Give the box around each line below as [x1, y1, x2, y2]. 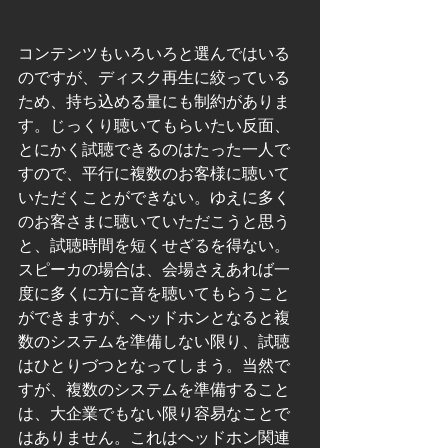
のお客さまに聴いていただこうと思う [18, 213, 290, 231]
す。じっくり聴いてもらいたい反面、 [18, 117, 290, 135]
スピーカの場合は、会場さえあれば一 [18, 261, 290, 279]
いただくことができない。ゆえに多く [18, 189, 290, 207]
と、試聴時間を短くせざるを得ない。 [18, 237, 290, 255]
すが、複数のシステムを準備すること [18, 381, 290, 399]
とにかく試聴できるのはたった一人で [18, 141, 290, 159]
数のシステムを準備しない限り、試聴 [18, 333, 290, 351]
